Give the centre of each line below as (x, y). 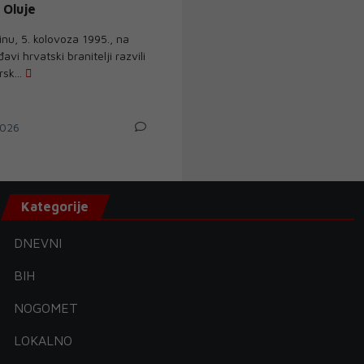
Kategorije (55, 206)
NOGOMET (46, 308)
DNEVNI (38, 243)
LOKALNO (43, 340)
